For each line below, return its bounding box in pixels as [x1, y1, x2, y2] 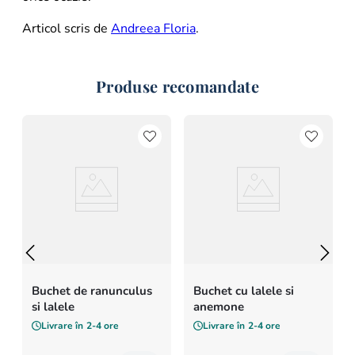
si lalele [32, 299, 74, 315]
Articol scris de [22, 20, 111, 38]
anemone [193, 299, 244, 315]
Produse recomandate [96, 75, 259, 97]
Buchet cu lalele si [193, 283, 294, 300]
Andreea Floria [111, 20, 196, 38]
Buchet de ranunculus [32, 283, 152, 300]
